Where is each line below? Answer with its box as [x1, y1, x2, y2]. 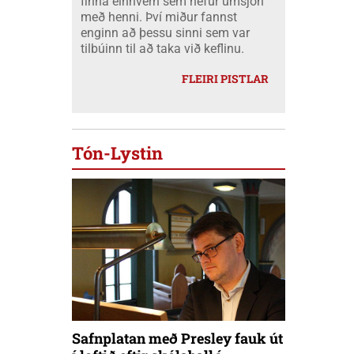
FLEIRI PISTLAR [182, 71, 269, 87]
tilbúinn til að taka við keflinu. [81, 41, 244, 57]
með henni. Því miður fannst [81, 9, 237, 25]
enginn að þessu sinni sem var [81, 25, 250, 41]
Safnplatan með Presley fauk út [72, 329, 283, 348]
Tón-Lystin [72, 141, 163, 165]
